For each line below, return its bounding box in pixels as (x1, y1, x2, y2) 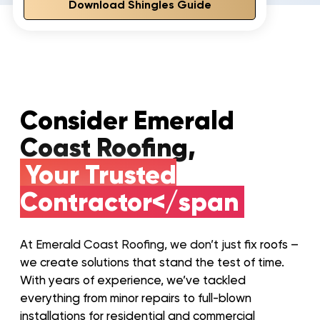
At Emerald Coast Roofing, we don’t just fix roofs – (20, 237, 299, 252)
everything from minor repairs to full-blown (20, 291, 251, 306)
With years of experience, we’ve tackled (20, 273, 246, 288)
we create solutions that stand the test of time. (20, 255, 284, 270)
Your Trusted (26, 159, 176, 191)
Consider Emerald (20, 104, 234, 137)
